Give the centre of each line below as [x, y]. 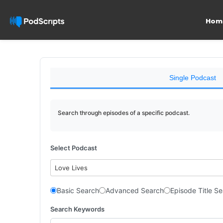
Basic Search [78, 190]
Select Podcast [74, 148]
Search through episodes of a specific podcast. [124, 113]
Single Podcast [192, 78]
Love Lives [71, 168]
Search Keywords [77, 209]
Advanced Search [135, 190]
